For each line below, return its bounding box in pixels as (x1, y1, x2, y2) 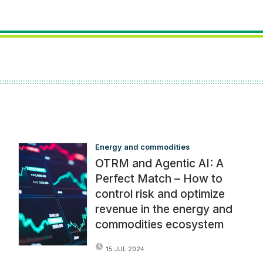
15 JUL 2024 (106, 245, 145, 253)
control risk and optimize (95, 186, 225, 201)
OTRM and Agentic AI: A (95, 156, 224, 170)
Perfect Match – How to (95, 171, 223, 186)
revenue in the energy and (95, 201, 233, 216)
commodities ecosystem (95, 217, 224, 231)
